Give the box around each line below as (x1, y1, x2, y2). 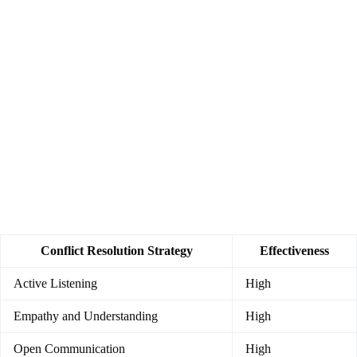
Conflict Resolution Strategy (40, 244, 193, 258)
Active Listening (14, 277, 97, 291)
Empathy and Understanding (14, 309, 158, 324)
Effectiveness (260, 244, 329, 258)
